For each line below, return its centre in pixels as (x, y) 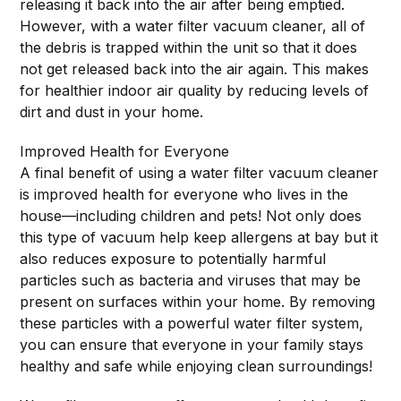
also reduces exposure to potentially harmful (173, 259)
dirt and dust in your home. (112, 112)
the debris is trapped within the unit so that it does (189, 48)
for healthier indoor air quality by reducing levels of (195, 91)
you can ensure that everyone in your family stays (192, 345)
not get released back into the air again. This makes (195, 69)
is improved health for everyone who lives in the (184, 195)
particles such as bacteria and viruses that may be (191, 281)
